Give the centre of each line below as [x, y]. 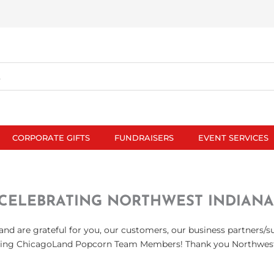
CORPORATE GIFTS [51, 137]
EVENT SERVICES [233, 137]
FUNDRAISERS [144, 137]
